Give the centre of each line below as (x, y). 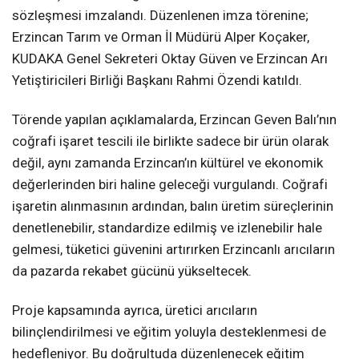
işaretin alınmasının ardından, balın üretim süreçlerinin (173, 206)
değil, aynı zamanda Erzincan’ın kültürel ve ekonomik (167, 163)
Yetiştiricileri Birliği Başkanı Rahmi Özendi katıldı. (157, 81)
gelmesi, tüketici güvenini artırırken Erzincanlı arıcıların (173, 250)
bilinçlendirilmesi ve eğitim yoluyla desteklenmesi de (169, 332)
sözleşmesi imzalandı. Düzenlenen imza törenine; (160, 16)
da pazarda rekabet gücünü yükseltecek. (132, 271)
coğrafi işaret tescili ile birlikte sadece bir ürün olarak (170, 141)
